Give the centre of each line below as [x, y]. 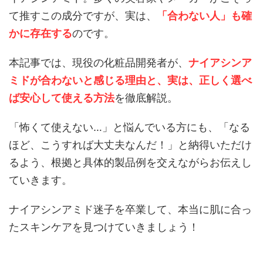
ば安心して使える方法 [62, 98]
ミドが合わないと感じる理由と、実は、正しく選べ [130, 80]
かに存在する [41, 33]
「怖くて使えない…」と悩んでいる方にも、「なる [129, 127]
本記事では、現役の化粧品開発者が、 [99, 63]
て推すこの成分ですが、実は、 [83, 16]
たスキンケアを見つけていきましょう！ [104, 227]
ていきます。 [41, 180]
